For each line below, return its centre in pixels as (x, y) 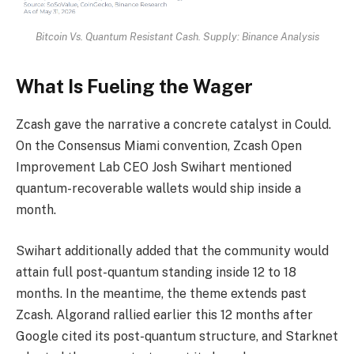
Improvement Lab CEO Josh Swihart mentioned (154, 168)
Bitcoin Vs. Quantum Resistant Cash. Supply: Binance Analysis (177, 37)
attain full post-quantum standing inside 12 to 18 (156, 273)
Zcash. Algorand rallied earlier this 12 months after (164, 315)
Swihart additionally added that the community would (172, 251)
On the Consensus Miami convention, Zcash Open (159, 146)
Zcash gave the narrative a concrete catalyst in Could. (173, 125)
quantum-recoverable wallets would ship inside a (158, 189)
